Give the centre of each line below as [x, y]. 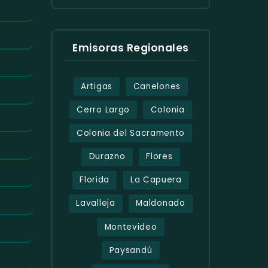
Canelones [157, 86]
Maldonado [161, 203]
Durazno [107, 157]
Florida [95, 180]
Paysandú [131, 250]
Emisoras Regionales [131, 48]
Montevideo [131, 227]
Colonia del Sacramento [131, 133]
